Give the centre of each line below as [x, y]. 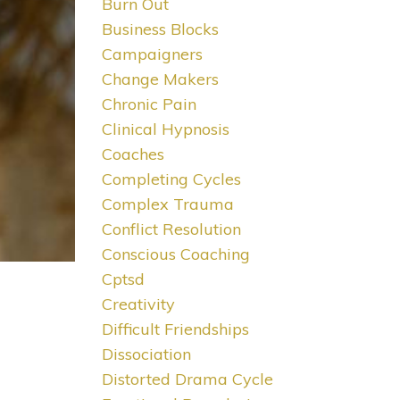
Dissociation [146, 354]
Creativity [138, 304]
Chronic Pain [149, 104]
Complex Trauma [167, 204]
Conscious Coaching [175, 254]
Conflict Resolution [171, 229]
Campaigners [152, 54]
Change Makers [160, 79]
